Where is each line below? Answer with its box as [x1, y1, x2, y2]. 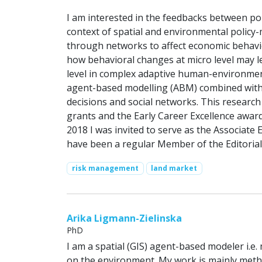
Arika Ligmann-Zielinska [67, 212, 182, 225]
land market [151, 163, 198, 174]
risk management [71, 163, 139, 174]
